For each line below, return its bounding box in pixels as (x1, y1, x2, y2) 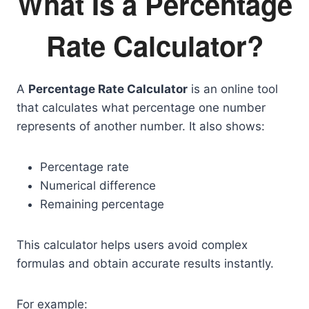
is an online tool (188, 82, 278, 96)
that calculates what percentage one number (17, 101, 266, 114)
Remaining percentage (40, 197, 164, 211)
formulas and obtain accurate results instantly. (17, 257, 274, 270)
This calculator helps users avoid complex (17, 238, 248, 252)
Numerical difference (40, 179, 156, 192)
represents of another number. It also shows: (17, 119, 265, 133)
